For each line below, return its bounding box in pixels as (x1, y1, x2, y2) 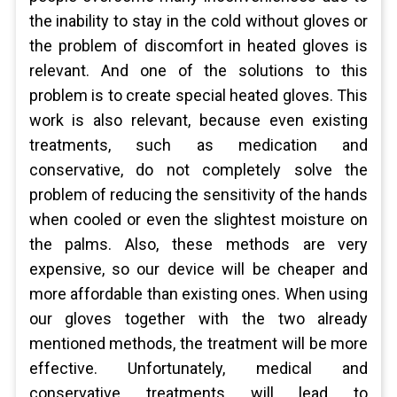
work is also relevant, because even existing (28, 111, 369, 129)
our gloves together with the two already (28, 309, 369, 328)
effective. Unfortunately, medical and (28, 359, 369, 378)
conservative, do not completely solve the (28, 160, 369, 179)
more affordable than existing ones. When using (28, 284, 369, 303)
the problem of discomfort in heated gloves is (28, 36, 369, 55)
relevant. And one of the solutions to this (28, 61, 369, 80)
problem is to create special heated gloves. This (28, 86, 369, 105)
